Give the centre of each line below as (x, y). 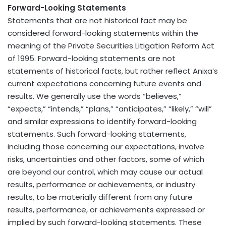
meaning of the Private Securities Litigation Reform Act (111, 45)
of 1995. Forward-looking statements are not (92, 58)
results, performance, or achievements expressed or (106, 209)
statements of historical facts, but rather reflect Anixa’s (113, 71)
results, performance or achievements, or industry (101, 184)
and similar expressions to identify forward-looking (102, 121)
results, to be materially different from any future (100, 197)
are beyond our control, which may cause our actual (105, 172)
